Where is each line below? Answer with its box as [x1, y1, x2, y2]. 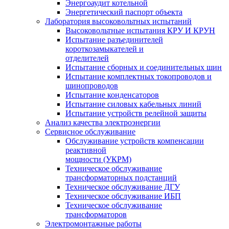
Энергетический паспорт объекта [65, 8, 182, 16]
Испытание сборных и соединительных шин [65, 63, 222, 72]
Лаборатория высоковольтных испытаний [45, 17, 192, 26]
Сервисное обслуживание [45, 127, 135, 136]
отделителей [65, 54, 109, 62]
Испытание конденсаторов [65, 90, 159, 99]
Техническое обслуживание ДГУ [65, 182, 180, 191]
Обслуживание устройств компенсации [65, 136, 204, 145]
